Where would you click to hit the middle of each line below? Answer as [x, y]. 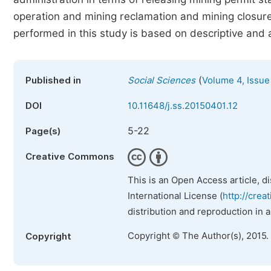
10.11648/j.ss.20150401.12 [183, 106]
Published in [53, 80]
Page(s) [43, 131]
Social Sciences [162, 80]
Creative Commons [70, 157]
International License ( [175, 196]
